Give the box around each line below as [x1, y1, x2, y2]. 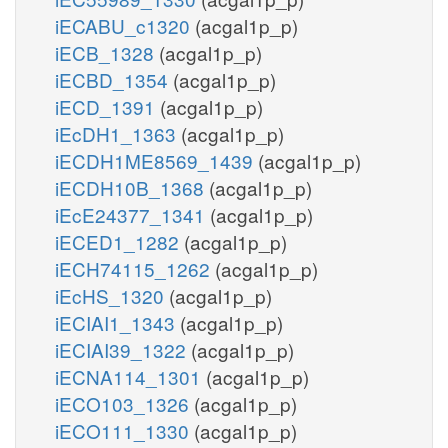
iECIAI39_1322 [55, 335, 191, 363]
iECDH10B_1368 [55, 173, 209, 201]
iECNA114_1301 [55, 362, 206, 390]
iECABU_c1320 [55, 11, 195, 39]
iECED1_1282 [55, 227, 184, 255]
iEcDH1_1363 [55, 119, 181, 147]
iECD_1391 [55, 92, 160, 120]
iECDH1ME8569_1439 [55, 146, 258, 174]
